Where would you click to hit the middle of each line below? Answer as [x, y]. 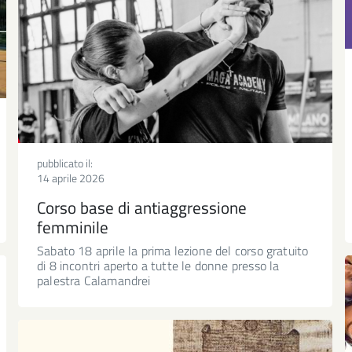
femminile [73, 227]
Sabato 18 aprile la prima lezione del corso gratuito [173, 250]
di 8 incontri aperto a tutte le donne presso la [158, 265]
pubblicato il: [65, 163]
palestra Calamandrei [94, 280]
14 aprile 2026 [71, 178]
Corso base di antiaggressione [142, 207]
